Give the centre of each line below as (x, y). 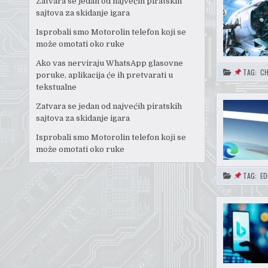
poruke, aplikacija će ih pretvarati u (105, 75)
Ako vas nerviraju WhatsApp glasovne (110, 63)
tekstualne (57, 87)
